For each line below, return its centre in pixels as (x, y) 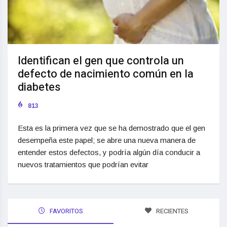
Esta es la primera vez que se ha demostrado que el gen (111, 128)
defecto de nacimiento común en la (106, 74)
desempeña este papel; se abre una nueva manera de (107, 140)
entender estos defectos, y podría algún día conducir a (109, 152)
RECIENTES (171, 211)
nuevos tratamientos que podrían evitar (83, 164)
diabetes (39, 87)
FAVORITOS (65, 211)
